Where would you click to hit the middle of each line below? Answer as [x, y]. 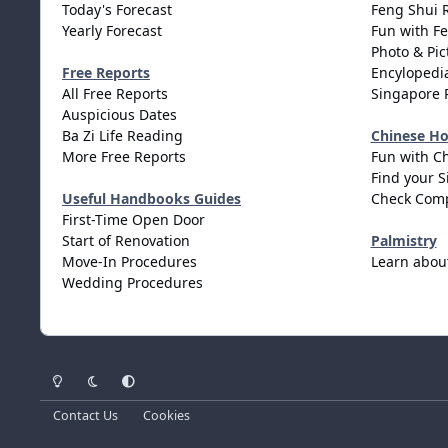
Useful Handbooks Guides [151, 199]
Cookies [166, 415]
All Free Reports [115, 94]
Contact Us [85, 415]
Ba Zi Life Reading [122, 136]
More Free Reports [124, 157]
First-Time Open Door [133, 220]
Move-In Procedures [129, 262]
